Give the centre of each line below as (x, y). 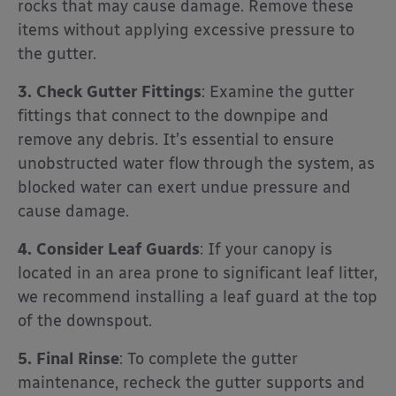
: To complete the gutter (209, 359)
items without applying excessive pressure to (186, 30)
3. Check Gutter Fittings (110, 92)
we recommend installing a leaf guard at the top (198, 297)
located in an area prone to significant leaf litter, (198, 274)
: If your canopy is (266, 250)
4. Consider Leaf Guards (109, 250)
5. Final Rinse (69, 359)
